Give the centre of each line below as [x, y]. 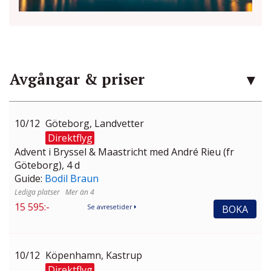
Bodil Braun [72, 179]
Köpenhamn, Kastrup [94, 256]
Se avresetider [109, 207]
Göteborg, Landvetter [95, 124]
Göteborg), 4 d [47, 165]
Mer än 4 [80, 192]
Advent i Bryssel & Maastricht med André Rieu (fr [124, 152]
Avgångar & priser [77, 80]
